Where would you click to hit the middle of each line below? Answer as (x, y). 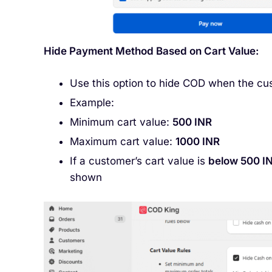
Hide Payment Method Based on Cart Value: (151, 51)
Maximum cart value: (122, 142)
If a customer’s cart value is (139, 161)
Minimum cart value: (121, 122)
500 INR (192, 122)
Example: (92, 103)
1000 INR (197, 142)
